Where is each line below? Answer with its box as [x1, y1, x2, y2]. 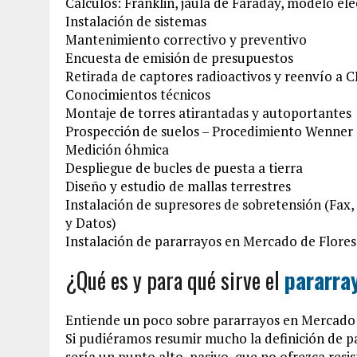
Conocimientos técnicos [65, 84, 210, 104]
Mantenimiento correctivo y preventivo [65, 29, 307, 49]
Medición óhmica [65, 139, 169, 159]
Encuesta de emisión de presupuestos [65, 48, 293, 67]
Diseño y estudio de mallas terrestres [65, 176, 291, 195]
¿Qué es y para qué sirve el [65, 263, 284, 296]
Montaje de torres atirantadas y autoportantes [65, 103, 351, 122]
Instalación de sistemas [65, 11, 206, 30]
